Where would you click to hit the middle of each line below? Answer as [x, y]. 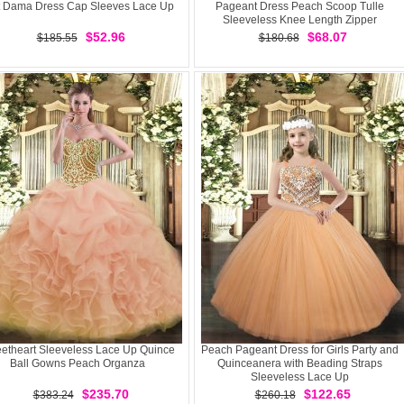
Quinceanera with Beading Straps [299, 363]
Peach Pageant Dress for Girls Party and [299, 350]
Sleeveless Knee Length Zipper [299, 20]
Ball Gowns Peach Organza [78, 363]
